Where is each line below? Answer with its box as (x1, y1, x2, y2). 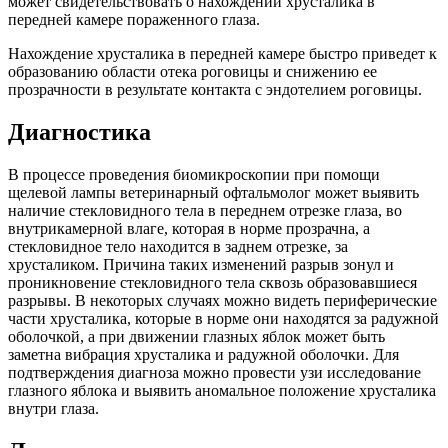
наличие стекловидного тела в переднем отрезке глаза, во (8, 201, 402, 219)
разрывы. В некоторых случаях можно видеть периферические (8, 291, 437, 309)
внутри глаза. (8, 399, 99, 417)
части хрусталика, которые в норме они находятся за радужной (8, 309, 439, 327)
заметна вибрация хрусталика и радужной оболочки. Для (8, 345, 399, 363)
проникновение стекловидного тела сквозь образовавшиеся (8, 273, 417, 291)
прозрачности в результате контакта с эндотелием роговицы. (8, 81, 422, 99)
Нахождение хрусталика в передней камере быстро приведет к (8, 45, 437, 63)
